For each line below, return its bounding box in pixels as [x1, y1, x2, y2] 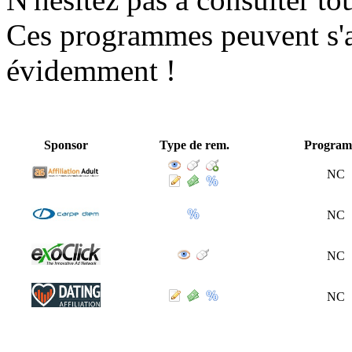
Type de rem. [159, 137, 229, 152]
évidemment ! [6, 53, 176, 87]
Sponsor [43, 137, 88, 152]
